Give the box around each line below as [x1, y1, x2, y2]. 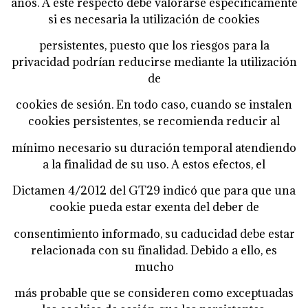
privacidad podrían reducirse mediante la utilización [11, 54, 297, 70]
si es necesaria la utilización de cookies [48, 11, 260, 27]
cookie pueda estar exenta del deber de [49, 199, 259, 215]
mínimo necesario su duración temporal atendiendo [12, 140, 296, 155]
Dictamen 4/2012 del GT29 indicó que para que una [12, 183, 296, 199]
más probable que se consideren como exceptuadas [14, 285, 294, 301]
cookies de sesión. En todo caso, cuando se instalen [16, 97, 292, 113]
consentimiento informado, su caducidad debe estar [13, 225, 295, 241]
